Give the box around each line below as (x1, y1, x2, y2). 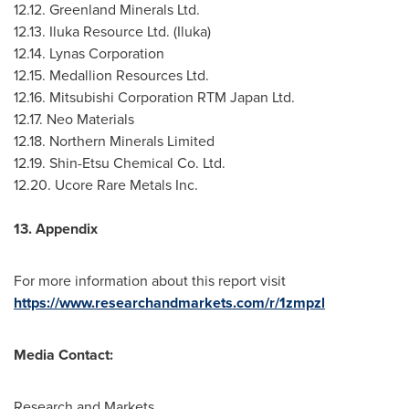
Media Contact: (14, 344, 113, 365)
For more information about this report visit (14, 270, 286, 290)
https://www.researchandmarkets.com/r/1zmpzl (14, 292, 325, 313)
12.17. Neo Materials (14, 109, 134, 129)
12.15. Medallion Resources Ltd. (14, 65, 209, 85)
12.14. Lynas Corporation (14, 43, 164, 63)
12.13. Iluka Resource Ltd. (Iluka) (14, 21, 211, 41)
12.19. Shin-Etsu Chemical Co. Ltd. (14, 152, 225, 173)
